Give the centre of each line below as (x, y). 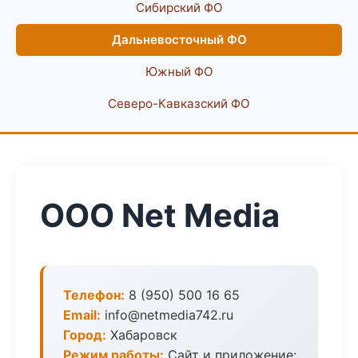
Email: (82, 315)
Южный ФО (179, 72)
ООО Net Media (160, 215)
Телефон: (94, 295)
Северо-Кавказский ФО (179, 103)
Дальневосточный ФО (179, 40)
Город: (85, 335)
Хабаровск (142, 335)
